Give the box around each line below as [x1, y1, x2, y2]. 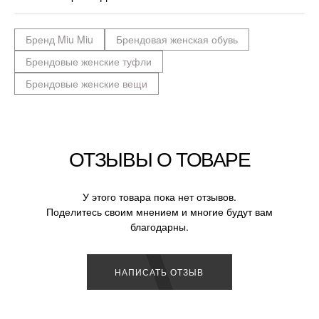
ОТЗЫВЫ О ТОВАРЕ [68, 143, 251, 172]
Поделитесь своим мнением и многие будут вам [46, 204, 273, 219]
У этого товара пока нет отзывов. [83, 189, 236, 204]
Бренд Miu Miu [26, 31, 93, 46]
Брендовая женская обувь [116, 31, 238, 46]
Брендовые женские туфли [26, 53, 152, 68]
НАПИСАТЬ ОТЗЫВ [115, 265, 204, 278]
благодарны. [130, 219, 189, 234]
